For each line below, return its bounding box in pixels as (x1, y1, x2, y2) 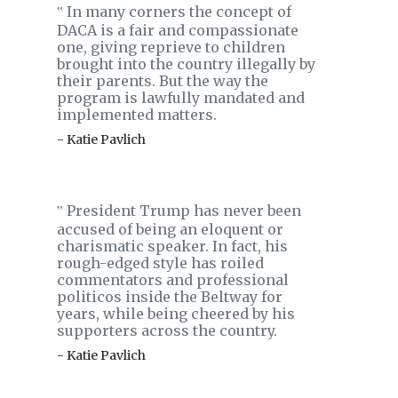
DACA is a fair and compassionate (57, 21, 298, 39)
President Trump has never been (63, 202, 301, 219)
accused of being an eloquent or (57, 220, 283, 238)
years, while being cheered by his (57, 305, 295, 322)
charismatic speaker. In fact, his (57, 237, 288, 255)
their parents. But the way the (57, 72, 268, 90)
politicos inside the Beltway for (57, 288, 283, 306)
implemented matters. (57, 106, 217, 123)
